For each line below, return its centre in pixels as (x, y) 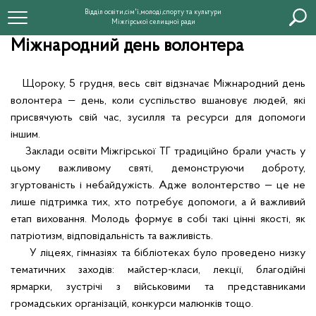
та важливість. (180, 236)
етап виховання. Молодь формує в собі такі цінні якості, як (158, 219)
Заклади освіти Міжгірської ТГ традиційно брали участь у (158, 152)
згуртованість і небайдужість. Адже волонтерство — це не (158, 186)
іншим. (25, 135)
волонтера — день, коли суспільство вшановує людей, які (158, 101)
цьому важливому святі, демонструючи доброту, (158, 169)
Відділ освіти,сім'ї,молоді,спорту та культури (153, 12)
